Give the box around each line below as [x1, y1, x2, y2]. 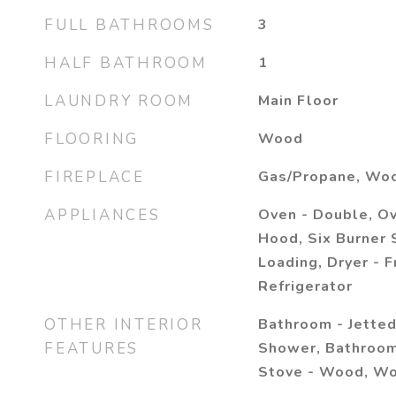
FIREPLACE [44, 167, 145, 187]
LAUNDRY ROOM [44, 91, 194, 111]
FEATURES [44, 339, 139, 359]
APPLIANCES [44, 205, 161, 225]
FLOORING [44, 129, 139, 149]
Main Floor [257, 91, 339, 110]
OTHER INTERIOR [44, 315, 203, 335]
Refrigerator [257, 277, 353, 296]
